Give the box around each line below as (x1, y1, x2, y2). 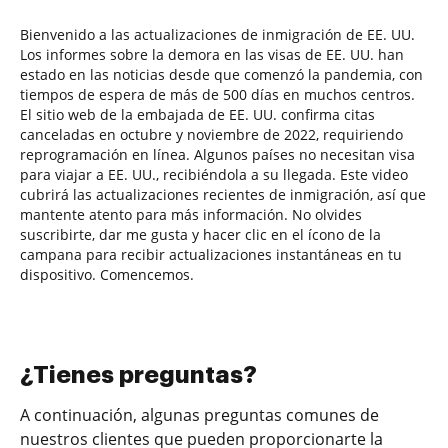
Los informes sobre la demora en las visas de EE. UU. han (20, 44, 404, 64)
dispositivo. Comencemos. (20, 264, 194, 284)
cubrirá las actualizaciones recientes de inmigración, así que (20, 184, 426, 204)
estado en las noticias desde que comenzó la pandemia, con (20, 64, 423, 84)
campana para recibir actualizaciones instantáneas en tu (20, 244, 402, 264)
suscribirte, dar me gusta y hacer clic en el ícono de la (20, 224, 381, 244)
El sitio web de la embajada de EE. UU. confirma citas (20, 104, 375, 124)
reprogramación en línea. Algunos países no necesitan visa (20, 144, 415, 164)
